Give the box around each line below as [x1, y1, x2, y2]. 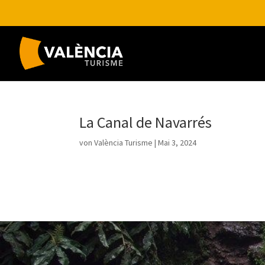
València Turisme [94, 137, 153, 148]
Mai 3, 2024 [158, 137, 197, 148]
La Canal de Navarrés [79, 112, 212, 132]
